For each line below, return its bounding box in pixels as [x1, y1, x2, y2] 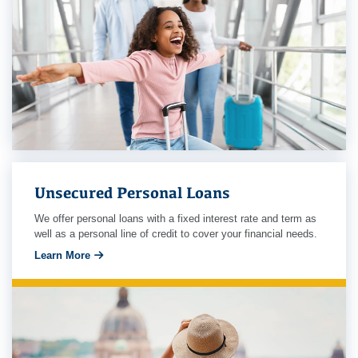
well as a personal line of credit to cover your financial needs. [34, 228, 317, 241]
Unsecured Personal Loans [34, 183, 230, 202]
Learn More [34, 249, 90, 261]
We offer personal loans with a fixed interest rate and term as [34, 213, 316, 225]
